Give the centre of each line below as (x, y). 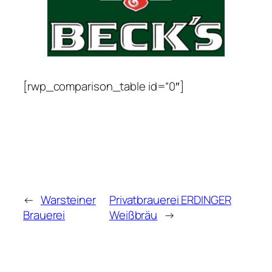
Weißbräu (133, 215)
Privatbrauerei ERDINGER (170, 199)
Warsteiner (68, 199)
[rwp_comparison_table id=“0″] (104, 87)
